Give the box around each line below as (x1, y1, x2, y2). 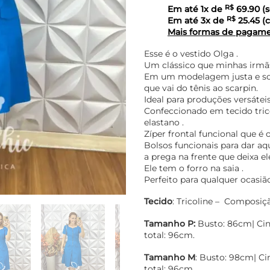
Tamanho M (144, 252, 195, 262)
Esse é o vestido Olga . (144, 48, 238, 58)
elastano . (144, 117, 184, 127)
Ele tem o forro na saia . (144, 163, 243, 173)
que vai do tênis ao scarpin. (144, 83, 258, 93)
